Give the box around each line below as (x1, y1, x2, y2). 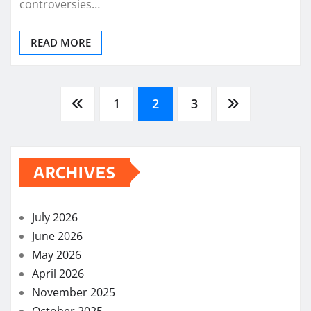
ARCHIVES (33, 162, 116, 182)
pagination (1, 131, 146, 167)
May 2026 (32, 246, 81, 262)
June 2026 (32, 228, 83, 244)
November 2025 (32, 284, 115, 300)
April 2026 (32, 265, 84, 281)
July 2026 (32, 209, 78, 225)
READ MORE (31, 35, 91, 50)
